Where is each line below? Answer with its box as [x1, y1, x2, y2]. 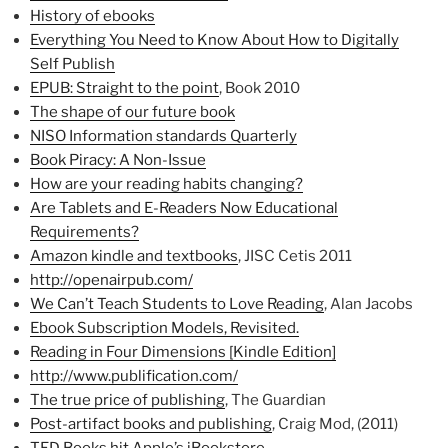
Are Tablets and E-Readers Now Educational [30, 199, 338, 218]
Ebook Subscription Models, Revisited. [30, 319, 299, 338]
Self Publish [30, 55, 115, 74]
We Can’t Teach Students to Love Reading [30, 295, 324, 314]
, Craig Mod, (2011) [272, 415, 398, 434]
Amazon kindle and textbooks [30, 247, 238, 266]
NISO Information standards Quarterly [30, 127, 297, 146]
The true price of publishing [30, 391, 225, 410]
